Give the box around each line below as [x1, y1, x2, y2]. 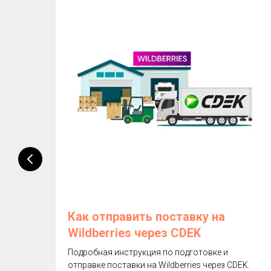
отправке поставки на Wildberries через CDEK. [68, 260, 250, 270]
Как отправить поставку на [68, 209, 225, 224]
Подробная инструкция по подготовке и [68, 247, 228, 257]
